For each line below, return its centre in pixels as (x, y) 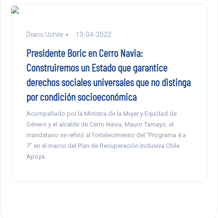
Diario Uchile (45, 35)
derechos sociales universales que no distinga (108, 82)
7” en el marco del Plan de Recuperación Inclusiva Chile (103, 146)
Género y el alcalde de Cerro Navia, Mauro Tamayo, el (100, 125)
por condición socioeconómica (81, 97)
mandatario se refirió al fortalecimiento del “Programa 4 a (106, 135)
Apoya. (36, 157)
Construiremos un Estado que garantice (97, 67)
